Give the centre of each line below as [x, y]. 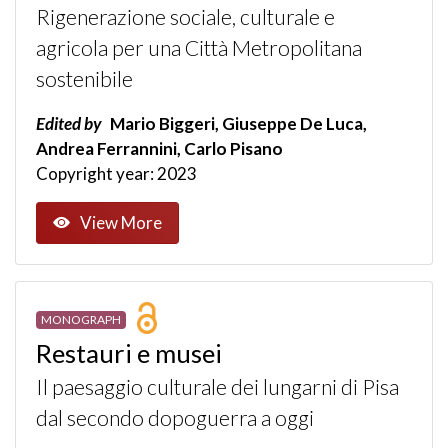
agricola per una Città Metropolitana [199, 47]
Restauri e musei [129, 352]
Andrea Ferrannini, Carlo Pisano [159, 148]
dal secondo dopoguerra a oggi [175, 417]
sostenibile [84, 78]
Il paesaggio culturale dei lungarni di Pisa [217, 386]
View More [121, 223]
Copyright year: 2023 [116, 173]
